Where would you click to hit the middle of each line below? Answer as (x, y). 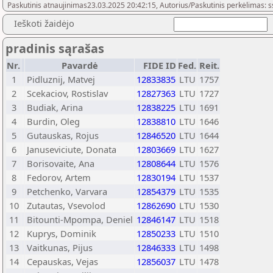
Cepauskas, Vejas (62, 261)
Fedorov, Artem (59, 177)
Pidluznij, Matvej (61, 79)
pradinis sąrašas (55, 48)
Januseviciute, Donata (72, 149)
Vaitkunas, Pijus (60, 247)
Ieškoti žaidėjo (44, 23)
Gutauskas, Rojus (63, 135)
